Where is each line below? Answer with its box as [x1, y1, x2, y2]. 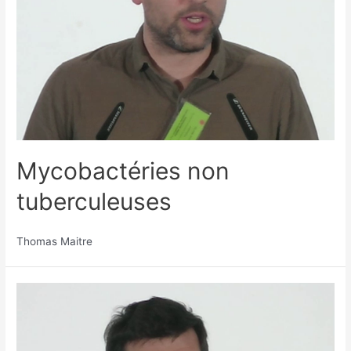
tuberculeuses [16, 187, 172, 216]
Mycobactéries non [16, 157, 230, 186]
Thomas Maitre [16, 235, 93, 248]
